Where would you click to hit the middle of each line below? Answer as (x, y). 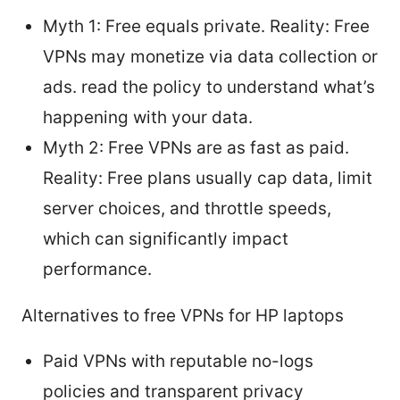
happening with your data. (148, 117)
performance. (97, 269)
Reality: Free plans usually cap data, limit (208, 178)
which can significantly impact (166, 238)
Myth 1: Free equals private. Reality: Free (206, 26)
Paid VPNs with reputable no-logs (178, 361)
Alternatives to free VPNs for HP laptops (183, 315)
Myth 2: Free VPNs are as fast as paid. (196, 147)
